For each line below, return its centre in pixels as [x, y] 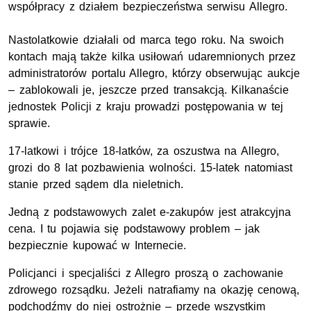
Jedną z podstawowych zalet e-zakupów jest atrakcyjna [150, 212]
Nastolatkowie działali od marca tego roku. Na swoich [146, 40]
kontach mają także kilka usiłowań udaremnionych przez [152, 57]
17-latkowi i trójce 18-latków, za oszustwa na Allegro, [144, 151]
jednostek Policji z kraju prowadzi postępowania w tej [146, 107]
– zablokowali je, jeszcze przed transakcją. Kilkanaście [149, 90]
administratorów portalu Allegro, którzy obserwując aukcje [154, 74]
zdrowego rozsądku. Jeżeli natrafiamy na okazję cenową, [154, 290]
